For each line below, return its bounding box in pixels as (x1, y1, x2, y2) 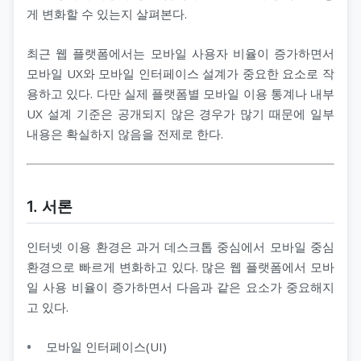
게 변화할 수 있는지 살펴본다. (27, 6, 187, 23)
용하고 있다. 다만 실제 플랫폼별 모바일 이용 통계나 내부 (27, 85, 334, 102)
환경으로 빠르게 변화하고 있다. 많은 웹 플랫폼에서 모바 (27, 259, 334, 276)
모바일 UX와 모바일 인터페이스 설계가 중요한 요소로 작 (27, 65, 334, 82)
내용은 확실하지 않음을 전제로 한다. (27, 126, 223, 143)
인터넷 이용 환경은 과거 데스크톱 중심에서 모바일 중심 (27, 239, 334, 255)
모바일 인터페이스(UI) (46, 338, 167, 355)
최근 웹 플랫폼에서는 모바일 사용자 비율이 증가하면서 (27, 45, 334, 62)
